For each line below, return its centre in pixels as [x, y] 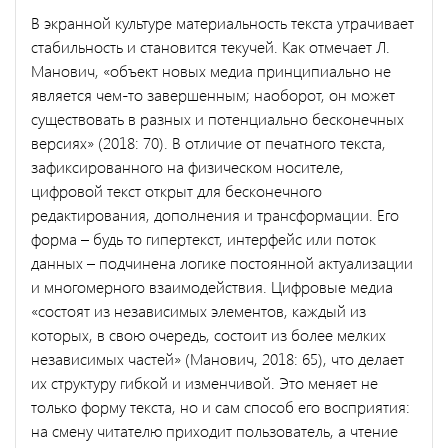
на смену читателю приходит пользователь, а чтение [214, 430]
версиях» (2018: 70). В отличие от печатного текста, [208, 142]
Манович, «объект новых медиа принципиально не [211, 70]
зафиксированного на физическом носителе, [187, 166]
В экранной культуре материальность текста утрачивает [222, 22]
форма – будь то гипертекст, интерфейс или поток [203, 238]
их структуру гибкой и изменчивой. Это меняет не [204, 382]
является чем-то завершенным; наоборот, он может [213, 94]
